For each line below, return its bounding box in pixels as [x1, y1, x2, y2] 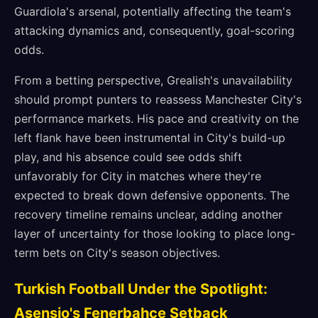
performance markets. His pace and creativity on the [14, 111, 299, 126]
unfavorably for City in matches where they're [14, 169, 261, 183]
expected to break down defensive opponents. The [14, 188, 290, 202]
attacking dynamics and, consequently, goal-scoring [14, 23, 295, 38]
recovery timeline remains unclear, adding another [14, 207, 283, 221]
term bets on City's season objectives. [14, 246, 220, 260]
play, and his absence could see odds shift [14, 150, 242, 164]
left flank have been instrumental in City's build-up [14, 131, 285, 145]
